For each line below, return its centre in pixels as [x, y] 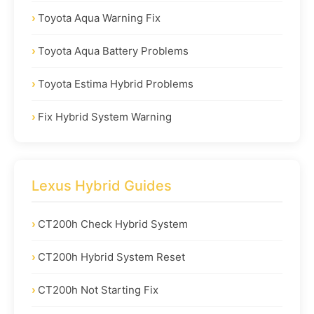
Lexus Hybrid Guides [102, 185]
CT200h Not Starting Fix [98, 289]
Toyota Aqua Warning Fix [99, 18]
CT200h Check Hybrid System [113, 224]
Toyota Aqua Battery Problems [113, 50]
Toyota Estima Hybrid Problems [116, 83]
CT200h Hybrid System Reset [111, 257]
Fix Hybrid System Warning [105, 116]
